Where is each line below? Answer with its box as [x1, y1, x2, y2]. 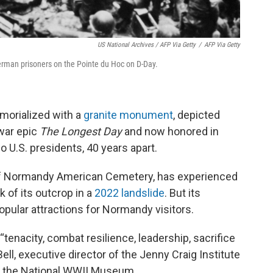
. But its [165, 186, 200, 200]
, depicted [173, 108, 220, 122]
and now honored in [122, 125, 219, 138]
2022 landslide [94, 186, 165, 200]
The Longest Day [40, 125, 122, 138]
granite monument [83, 108, 173, 122]
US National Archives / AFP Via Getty [97, 41, 196, 49]
